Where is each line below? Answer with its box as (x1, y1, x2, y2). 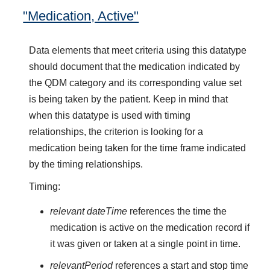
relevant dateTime (49, 206, 127, 217)
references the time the (127, 206, 227, 217)
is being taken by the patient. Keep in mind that (29, 93, 228, 104)
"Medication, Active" (23, 8, 139, 24)
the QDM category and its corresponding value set (29, 77, 242, 88)
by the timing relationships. (29, 159, 143, 169)
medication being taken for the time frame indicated (29, 142, 246, 153)
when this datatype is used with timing (29, 110, 191, 121)
